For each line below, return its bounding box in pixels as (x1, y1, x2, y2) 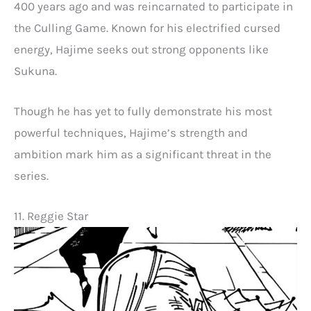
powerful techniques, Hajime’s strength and (14, 125, 248, 140)
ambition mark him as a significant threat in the (14, 146, 271, 161)
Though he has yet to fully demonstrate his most (14, 103, 272, 118)
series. (14, 168, 49, 183)
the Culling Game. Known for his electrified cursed (14, 20, 280, 35)
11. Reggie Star (14, 208, 88, 223)
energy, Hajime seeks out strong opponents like (14, 42, 269, 56)
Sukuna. (14, 63, 57, 78)
